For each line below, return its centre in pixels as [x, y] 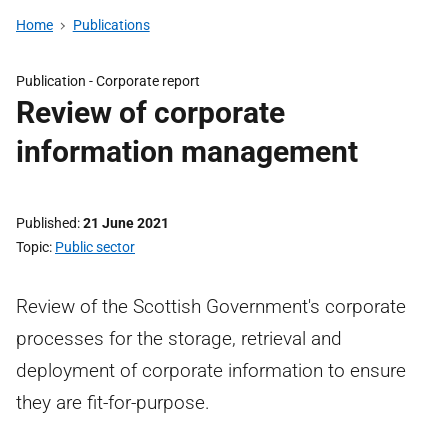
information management [187, 151]
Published [46, 223]
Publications [111, 25]
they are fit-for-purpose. [113, 402]
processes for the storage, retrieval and [179, 338]
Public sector [95, 247]
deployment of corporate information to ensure [211, 370]
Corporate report [148, 81]
